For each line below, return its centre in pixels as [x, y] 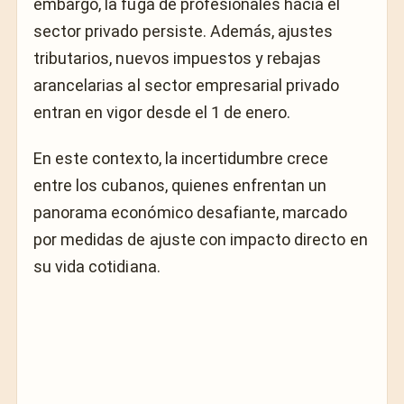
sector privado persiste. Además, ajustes [184, 32]
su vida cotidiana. [97, 266]
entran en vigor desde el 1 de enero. [162, 113]
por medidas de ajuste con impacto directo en [201, 239]
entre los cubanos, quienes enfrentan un [180, 185]
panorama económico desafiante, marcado [191, 212]
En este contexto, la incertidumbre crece [181, 158]
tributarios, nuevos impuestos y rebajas [178, 59]
